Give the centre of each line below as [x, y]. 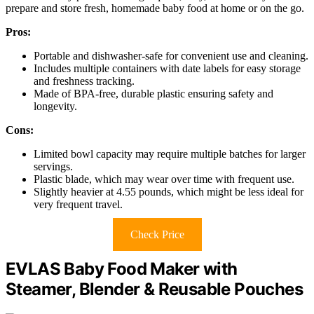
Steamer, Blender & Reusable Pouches [154, 289]
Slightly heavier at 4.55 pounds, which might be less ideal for [169, 191]
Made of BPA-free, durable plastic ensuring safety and [153, 93]
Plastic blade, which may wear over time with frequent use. [164, 179]
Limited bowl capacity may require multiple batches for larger [170, 153]
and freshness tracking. [84, 81]
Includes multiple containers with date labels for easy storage [167, 68]
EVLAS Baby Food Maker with [122, 268]
